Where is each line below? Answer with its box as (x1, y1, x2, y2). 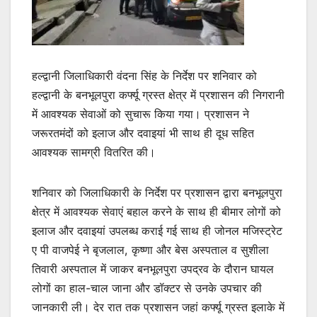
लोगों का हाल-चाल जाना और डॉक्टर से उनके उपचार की (32, 280, 262, 295)
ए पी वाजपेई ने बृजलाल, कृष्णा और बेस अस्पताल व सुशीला (32, 242, 269, 257)
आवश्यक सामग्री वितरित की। (32, 144, 156, 159)
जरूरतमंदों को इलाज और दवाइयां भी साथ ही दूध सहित (32, 125, 254, 140)
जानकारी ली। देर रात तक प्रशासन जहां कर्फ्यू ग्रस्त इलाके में (32, 299, 284, 314)
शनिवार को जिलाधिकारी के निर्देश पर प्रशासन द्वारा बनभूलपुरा (32, 185, 282, 200)
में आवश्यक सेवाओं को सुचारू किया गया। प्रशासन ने (32, 106, 249, 121)
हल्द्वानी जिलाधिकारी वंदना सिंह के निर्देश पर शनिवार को (32, 68, 257, 83)
